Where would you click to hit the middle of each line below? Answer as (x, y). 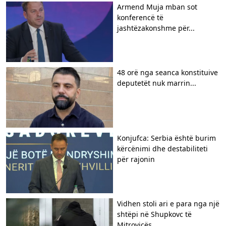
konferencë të (140, 17)
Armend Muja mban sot (157, 7)
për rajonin (136, 159)
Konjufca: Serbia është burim (166, 138)
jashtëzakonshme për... (156, 28)
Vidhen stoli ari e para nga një (168, 203)
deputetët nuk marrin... (157, 83)
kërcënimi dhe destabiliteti (162, 148)
